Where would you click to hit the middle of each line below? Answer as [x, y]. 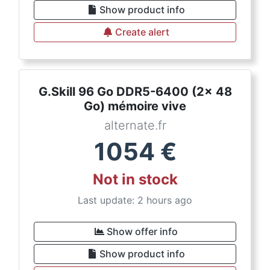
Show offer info [142, 231]
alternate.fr [135, 125]
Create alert [142, 32]
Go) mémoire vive [135, 106]
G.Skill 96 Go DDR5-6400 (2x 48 [135, 92]
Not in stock [135, 179]
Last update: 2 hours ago [135, 200]
